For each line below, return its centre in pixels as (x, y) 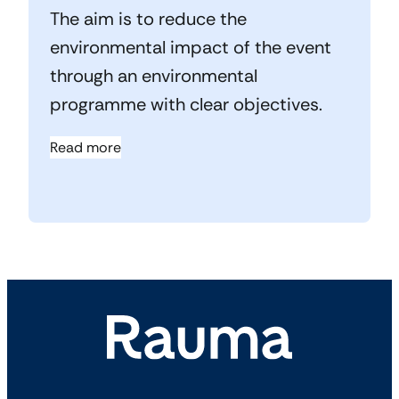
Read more (85, 148)
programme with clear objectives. (186, 105)
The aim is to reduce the (148, 19)
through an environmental (154, 76)
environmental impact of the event (191, 48)
